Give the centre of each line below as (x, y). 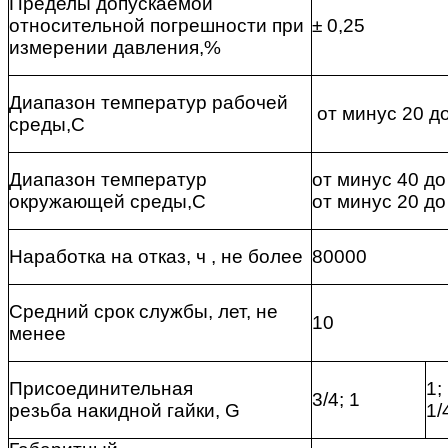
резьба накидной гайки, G (124, 411)
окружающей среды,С (107, 202)
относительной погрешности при (156, 26)
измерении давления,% (115, 48)
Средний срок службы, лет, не (143, 312)
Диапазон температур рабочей (148, 103)
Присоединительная (101, 389)
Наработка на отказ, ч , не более (156, 257)
